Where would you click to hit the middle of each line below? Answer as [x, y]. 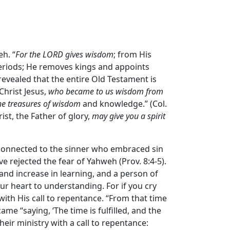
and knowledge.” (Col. [124, 104]
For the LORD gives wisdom [64, 55]
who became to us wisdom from [106, 92]
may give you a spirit [129, 116]
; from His [132, 55]
